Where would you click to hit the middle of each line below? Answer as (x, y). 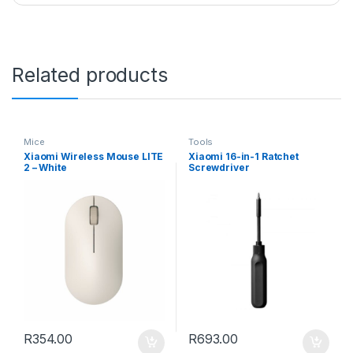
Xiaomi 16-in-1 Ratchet (243, 156)
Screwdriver (219, 167)
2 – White (45, 167)
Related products (90, 75)
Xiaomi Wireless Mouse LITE (93, 156)
